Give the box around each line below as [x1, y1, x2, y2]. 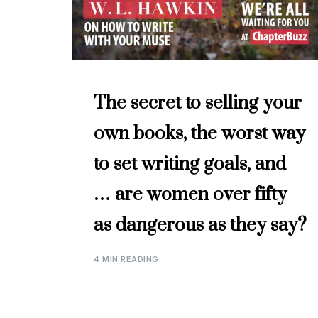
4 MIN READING [94, 253, 159, 264]
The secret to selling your [94, 91, 302, 115]
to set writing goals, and [94, 152, 286, 176]
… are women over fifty [94, 182, 287, 207]
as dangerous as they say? [94, 213, 307, 237]
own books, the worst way [94, 121, 305, 146]
